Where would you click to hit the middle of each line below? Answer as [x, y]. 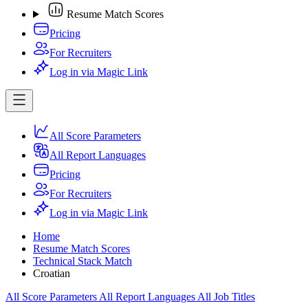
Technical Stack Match [82, 261]
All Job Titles [226, 297]
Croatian [52, 273]
